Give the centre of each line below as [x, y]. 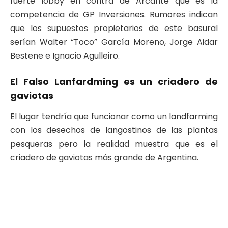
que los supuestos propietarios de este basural [114, 28]
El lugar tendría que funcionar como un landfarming [114, 116]
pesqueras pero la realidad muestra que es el [114, 144]
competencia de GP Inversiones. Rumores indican [114, 14]
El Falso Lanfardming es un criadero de [114, 82]
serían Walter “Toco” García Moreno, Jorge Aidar [114, 42]
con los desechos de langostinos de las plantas [114, 130]
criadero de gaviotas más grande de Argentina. [104, 157]
